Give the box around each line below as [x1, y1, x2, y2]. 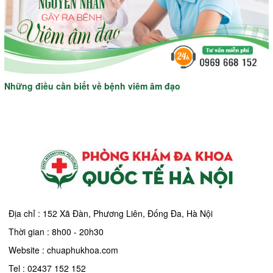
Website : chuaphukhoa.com [9, 244, 118, 257]
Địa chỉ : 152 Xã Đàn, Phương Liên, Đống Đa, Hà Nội [9, 207, 213, 220]
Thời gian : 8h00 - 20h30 [9, 225, 104, 238]
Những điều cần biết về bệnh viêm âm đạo [4, 80, 180, 93]
